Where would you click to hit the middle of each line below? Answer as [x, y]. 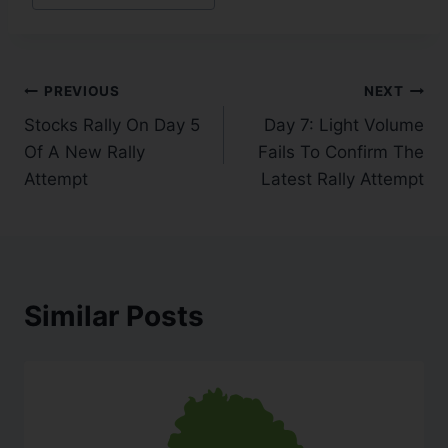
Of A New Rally [84, 152]
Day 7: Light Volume [344, 125]
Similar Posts [114, 316]
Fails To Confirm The [341, 152]
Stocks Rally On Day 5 [112, 125]
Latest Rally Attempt [342, 179]
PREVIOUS [82, 90]
